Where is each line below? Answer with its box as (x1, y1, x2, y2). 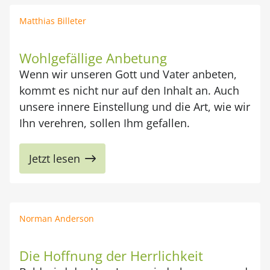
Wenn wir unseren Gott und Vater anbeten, (19, 67, 237, 81)
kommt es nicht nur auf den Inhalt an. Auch (19, 83, 239, 98)
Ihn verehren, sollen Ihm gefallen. (19, 116, 190, 130)
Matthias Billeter (19, 15, 86, 27)
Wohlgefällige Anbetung (19, 49, 167, 67)
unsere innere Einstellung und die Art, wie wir (19, 99, 250, 114)
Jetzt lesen (29, 151, 80, 166)
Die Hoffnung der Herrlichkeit (19, 246, 203, 265)
